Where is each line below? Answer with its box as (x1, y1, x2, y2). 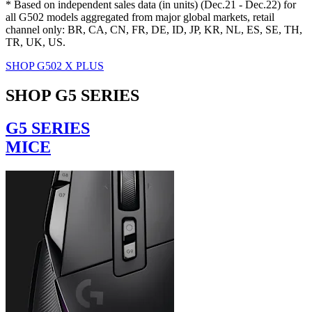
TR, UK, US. (6, 36, 65, 49)
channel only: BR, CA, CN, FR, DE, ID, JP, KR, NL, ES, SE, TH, (6, 24, 302, 36)
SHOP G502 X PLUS (6, 60, 104, 72)
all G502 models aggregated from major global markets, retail (6, 11, 274, 24)
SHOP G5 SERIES (6, 86, 139, 105)
